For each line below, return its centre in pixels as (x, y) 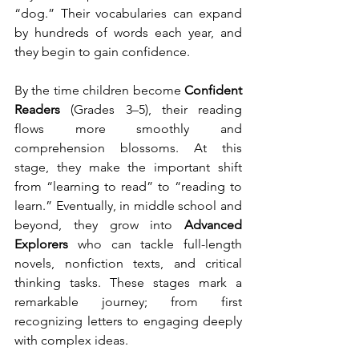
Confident (213, 90)
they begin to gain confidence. (102, 52)
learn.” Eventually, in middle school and (128, 206)
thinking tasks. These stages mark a (128, 282)
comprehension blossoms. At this (128, 148)
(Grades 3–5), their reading (151, 109)
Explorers (41, 244)
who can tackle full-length (155, 244)
